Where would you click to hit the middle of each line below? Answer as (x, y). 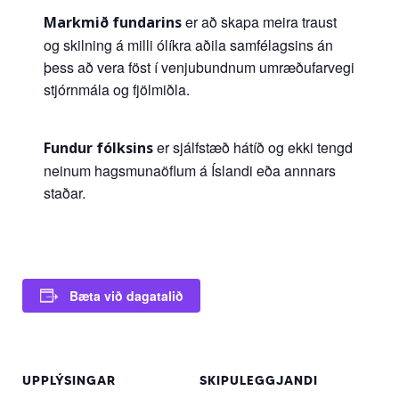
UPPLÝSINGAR (69, 380)
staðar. (64, 192)
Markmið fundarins (112, 22)
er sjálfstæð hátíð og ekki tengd (252, 147)
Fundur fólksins (98, 147)
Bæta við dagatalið (126, 295)
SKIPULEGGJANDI (259, 380)
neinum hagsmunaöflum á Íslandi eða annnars (189, 170)
